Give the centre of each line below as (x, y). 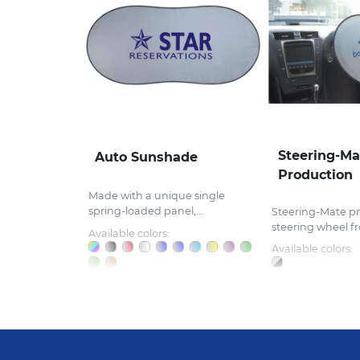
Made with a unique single (157, 195)
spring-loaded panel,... (146, 211)
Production (315, 175)
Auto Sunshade (146, 157)
